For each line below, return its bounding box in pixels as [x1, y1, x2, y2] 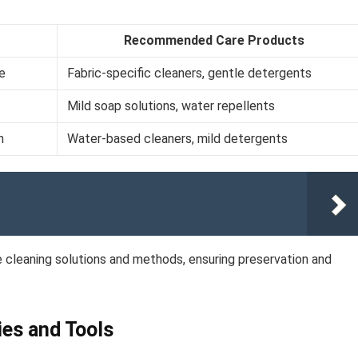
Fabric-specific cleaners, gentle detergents [67, 66, 312, 81]
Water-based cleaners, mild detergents [67, 131, 288, 146]
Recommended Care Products [123, 33, 304, 48]
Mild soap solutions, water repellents [67, 98, 275, 113]
